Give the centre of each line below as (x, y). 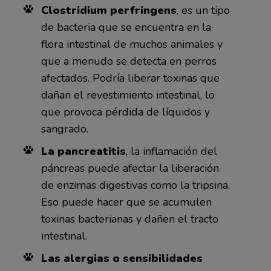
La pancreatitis (83, 152)
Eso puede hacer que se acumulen (126, 202)
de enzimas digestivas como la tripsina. (135, 185)
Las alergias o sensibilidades (122, 259)
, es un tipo (203, 11)
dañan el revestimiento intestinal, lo (128, 95)
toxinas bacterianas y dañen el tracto (129, 219)
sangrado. (64, 129)
